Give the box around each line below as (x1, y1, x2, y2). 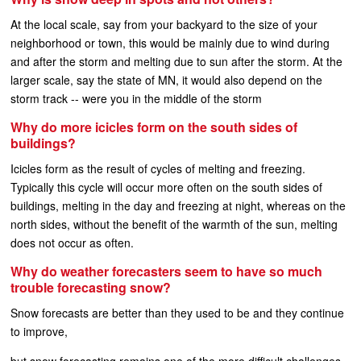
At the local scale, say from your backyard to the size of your (10, 16, 317, 32)
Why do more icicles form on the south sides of (10, 118, 297, 136)
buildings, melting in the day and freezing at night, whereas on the (10, 197, 346, 214)
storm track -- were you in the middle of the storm (10, 90, 262, 106)
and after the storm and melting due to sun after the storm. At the (10, 53, 342, 69)
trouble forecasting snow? (10, 278, 171, 297)
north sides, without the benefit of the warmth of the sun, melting (10, 216, 338, 232)
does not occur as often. (10, 234, 134, 251)
